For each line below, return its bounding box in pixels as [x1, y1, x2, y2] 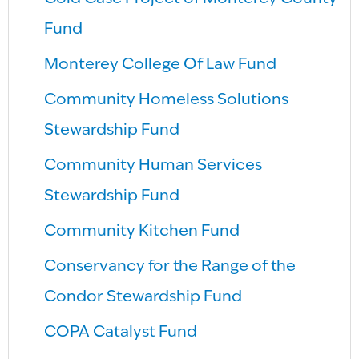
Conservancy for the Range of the [44, 258, 296, 275]
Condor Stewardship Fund [44, 288, 243, 305]
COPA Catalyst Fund [44, 324, 198, 341]
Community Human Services [44, 157, 263, 174]
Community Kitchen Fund [44, 223, 240, 240]
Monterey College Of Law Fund [44, 56, 277, 73]
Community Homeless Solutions [44, 91, 289, 108]
